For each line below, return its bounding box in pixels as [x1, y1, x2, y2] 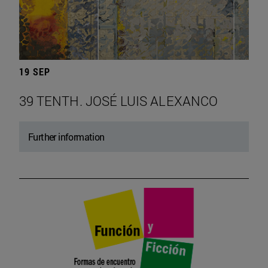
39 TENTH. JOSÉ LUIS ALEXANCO [19, 92, 218, 109]
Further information [28, 130, 105, 143]
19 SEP [19, 65, 50, 78]
